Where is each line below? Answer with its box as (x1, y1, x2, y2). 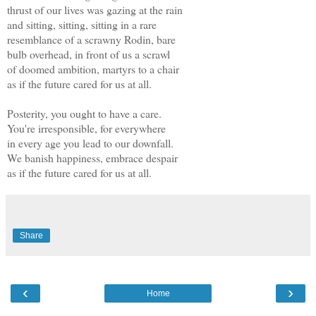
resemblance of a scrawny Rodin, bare (7, 31, 176, 47)
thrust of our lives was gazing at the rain (7, 1, 183, 17)
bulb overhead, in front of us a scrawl (7, 46, 170, 61)
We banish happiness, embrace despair (7, 150, 178, 165)
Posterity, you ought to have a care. (7, 105, 162, 121)
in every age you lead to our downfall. (7, 135, 174, 150)
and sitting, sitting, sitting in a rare (7, 16, 157, 32)
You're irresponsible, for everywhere (7, 120, 166, 135)
